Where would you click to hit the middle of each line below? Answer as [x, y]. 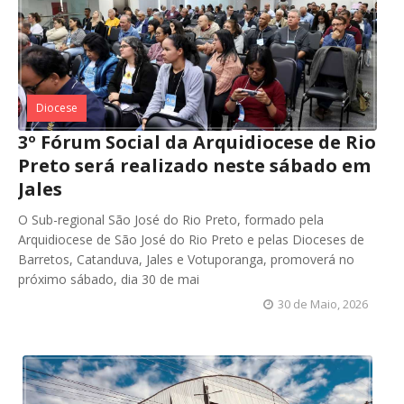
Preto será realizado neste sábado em [194, 165]
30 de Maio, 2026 [323, 304]
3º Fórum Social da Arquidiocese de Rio [197, 142]
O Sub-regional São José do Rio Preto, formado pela [171, 220]
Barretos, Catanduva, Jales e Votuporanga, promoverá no [186, 259]
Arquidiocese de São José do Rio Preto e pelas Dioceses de [191, 239]
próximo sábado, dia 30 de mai [109, 279]
